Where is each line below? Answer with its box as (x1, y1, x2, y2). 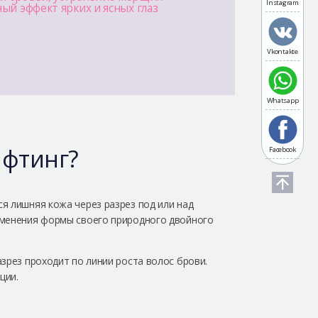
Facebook (269, 145, 296, 154)
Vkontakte (267, 47, 298, 56)
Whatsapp (266, 96, 299, 105)
